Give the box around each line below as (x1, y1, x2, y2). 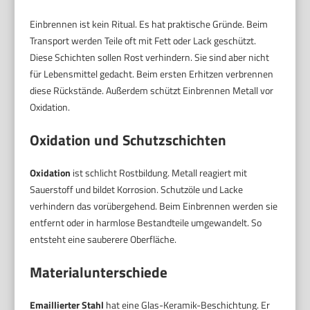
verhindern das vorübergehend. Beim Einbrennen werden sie (30, 198, 278, 213)
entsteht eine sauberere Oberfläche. (30, 231, 177, 246)
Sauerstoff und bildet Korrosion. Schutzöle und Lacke (30, 181, 244, 197)
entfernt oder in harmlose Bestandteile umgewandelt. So (30, 215, 262, 230)
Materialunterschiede (30, 260, 168, 283)
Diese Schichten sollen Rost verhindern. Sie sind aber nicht (30, 49, 270, 64)
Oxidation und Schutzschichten (30, 128, 227, 151)
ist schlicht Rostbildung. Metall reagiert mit (71, 165, 248, 180)
